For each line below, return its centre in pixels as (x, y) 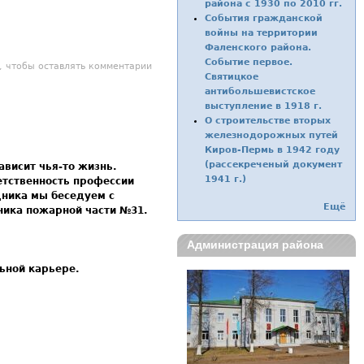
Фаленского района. (258, 48)
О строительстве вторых (268, 121)
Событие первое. (249, 63)
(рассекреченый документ (274, 165)
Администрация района (255, 245)
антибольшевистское (260, 92)
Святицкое (232, 77)
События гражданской (264, 19)
